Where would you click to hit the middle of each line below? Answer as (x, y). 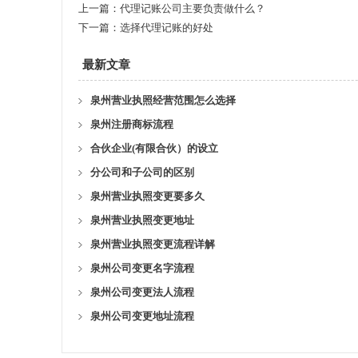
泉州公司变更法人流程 (142, 292)
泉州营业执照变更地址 (142, 220)
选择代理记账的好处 (167, 28)
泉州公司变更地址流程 (142, 316)
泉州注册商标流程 (132, 124)
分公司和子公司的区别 (142, 172)
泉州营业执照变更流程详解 (153, 244)
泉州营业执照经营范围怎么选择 (163, 100)
